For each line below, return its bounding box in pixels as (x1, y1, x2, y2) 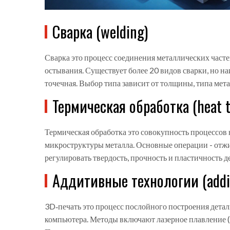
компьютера (45, 214, 87, 224)
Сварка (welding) (52, 20, 148, 44)
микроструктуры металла (45, 140, 133, 150)
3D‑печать (45, 201, 81, 212)
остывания (45, 65, 82, 75)
